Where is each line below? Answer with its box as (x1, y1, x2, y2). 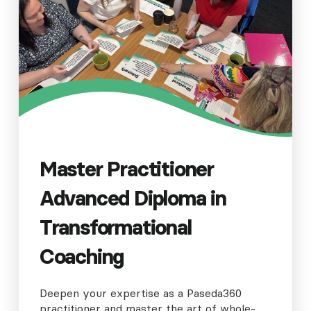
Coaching (39, 244, 124, 270)
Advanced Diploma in (39, 185, 227, 212)
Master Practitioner (39, 156, 215, 183)
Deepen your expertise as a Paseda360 (39, 286, 242, 301)
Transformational (39, 215, 192, 241)
